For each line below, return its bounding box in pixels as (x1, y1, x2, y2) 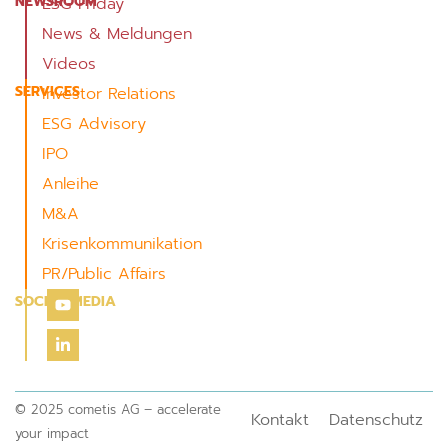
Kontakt (251, 408, 309, 433)
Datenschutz (329, 408, 423, 433)
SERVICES (15, 81, 80, 103)
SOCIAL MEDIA (15, 291, 116, 313)
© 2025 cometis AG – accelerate (15, 400, 221, 420)
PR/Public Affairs (42, 262, 166, 287)
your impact (15, 424, 89, 444)
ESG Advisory (42, 112, 146, 137)
